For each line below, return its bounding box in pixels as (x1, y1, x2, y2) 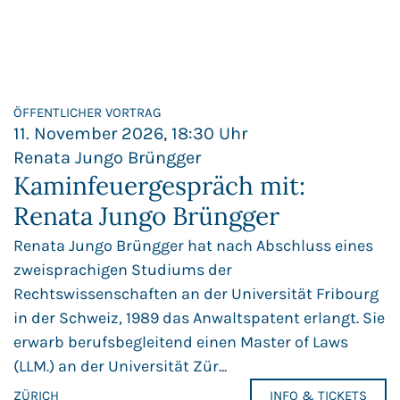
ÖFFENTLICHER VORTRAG (13, 104, 162, 121)
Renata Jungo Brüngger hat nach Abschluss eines (13, 236, 373, 256)
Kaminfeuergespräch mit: (13, 170, 305, 203)
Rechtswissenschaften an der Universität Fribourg (13, 284, 379, 304)
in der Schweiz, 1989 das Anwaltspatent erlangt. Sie (13, 308, 385, 329)
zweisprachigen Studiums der (13, 260, 232, 280)
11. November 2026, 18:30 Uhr (13, 123, 247, 145)
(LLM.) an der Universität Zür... (13, 356, 227, 377)
